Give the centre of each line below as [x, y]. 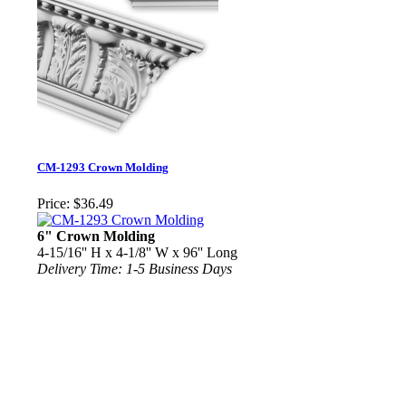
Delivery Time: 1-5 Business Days [135, 268]
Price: [53, 203]
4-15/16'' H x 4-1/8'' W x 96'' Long [137, 252]
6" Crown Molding [96, 236]
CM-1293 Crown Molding [103, 168]
